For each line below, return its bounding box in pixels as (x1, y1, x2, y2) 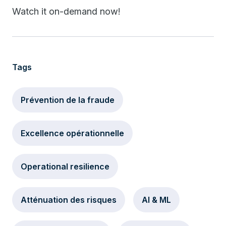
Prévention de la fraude (21, 95, 115, 105)
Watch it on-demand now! (12, 6, 121, 17)
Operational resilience (21, 161, 109, 172)
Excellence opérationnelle (21, 128, 124, 138)
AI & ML (142, 195, 171, 205)
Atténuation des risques (21, 195, 117, 205)
